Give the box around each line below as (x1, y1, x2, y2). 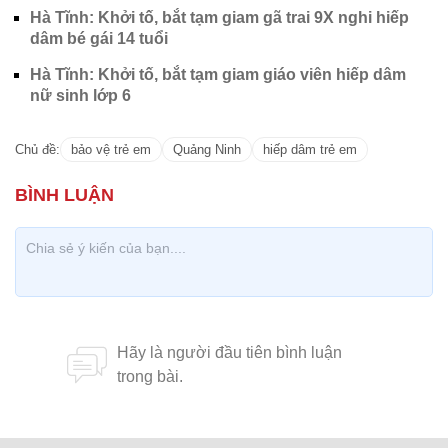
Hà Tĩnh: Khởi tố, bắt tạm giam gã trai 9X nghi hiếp (30, 8, 409, 26)
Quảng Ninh (173, 141, 241, 157)
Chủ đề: (15, 141, 60, 157)
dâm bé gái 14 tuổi (30, 29, 168, 47)
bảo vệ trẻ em (71, 141, 151, 157)
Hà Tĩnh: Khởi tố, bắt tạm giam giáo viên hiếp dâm (30, 65, 406, 83)
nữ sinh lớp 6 (30, 86, 131, 104)
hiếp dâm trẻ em (263, 141, 357, 157)
